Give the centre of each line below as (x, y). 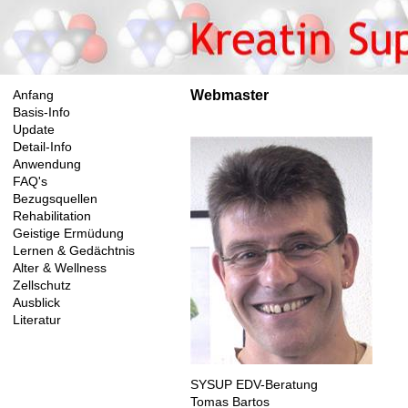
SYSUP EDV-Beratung (254, 385)
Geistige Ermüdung (68, 234)
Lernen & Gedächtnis (73, 251)
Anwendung (46, 165)
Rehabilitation (51, 217)
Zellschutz (41, 286)
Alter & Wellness (59, 269)
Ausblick (36, 303)
